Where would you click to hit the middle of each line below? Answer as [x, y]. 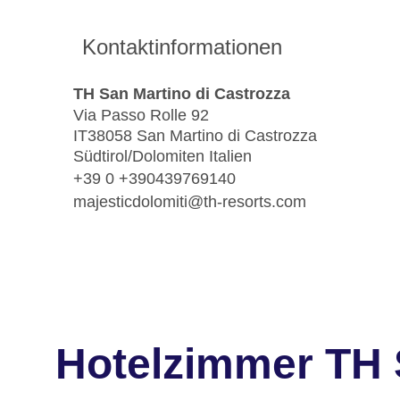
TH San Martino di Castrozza [182, 93]
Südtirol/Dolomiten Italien [162, 157]
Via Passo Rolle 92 [141, 116]
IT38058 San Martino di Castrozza [195, 136]
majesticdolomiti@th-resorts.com [190, 201]
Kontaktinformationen [182, 47]
